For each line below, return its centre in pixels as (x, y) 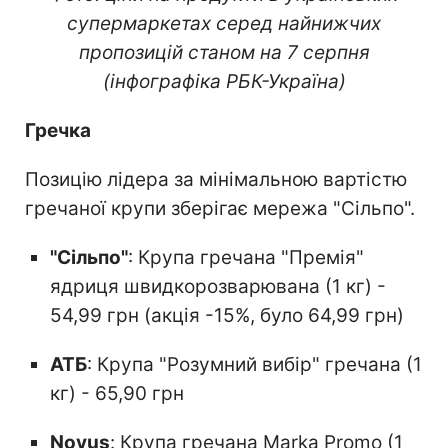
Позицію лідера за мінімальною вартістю (216, 179)
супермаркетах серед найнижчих (224, 23)
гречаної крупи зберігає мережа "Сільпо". (220, 208)
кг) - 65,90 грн (117, 393)
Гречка (58, 130)
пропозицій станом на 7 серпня (224, 52)
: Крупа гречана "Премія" (246, 257)
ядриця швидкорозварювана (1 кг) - (218, 286)
